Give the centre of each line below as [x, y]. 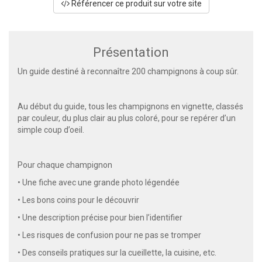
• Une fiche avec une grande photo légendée [99, 182]
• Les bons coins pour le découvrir [78, 200]
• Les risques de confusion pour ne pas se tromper [109, 235]
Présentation [131, 52]
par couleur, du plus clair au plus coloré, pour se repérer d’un [127, 118]
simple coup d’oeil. [51, 130]
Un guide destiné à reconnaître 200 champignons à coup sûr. [128, 71]
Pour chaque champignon [65, 165]
